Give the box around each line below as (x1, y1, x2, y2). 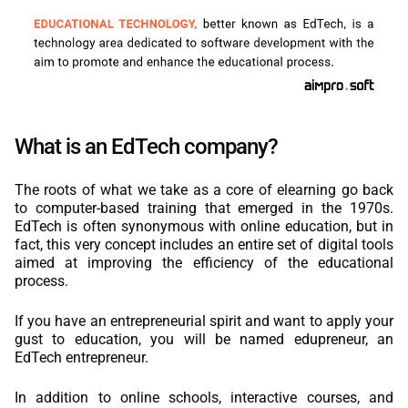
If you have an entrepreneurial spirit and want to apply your (15, 311, 393, 330)
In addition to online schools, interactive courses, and (15, 388, 393, 406)
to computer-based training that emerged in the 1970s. (15, 199, 393, 217)
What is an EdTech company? (15, 133, 278, 159)
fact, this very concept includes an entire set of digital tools (15, 235, 393, 253)
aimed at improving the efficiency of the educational (15, 253, 393, 271)
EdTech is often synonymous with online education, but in (15, 217, 393, 235)
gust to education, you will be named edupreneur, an (15, 330, 393, 348)
